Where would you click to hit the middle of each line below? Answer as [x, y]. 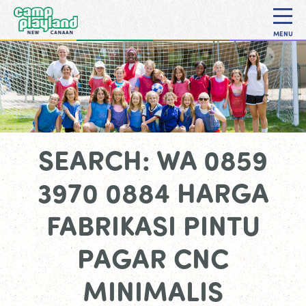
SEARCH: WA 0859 [153, 159]
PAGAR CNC [153, 257]
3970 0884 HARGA [153, 192]
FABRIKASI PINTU [153, 224]
